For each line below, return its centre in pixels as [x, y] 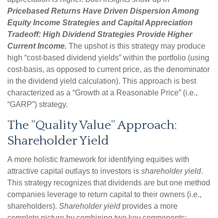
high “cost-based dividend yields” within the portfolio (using [108, 58]
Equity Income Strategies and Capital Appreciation [100, 23]
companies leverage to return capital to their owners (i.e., [104, 195]
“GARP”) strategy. [37, 105]
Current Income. [37, 46]
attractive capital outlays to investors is [74, 171]
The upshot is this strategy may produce [136, 46]
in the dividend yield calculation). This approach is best [102, 81]
